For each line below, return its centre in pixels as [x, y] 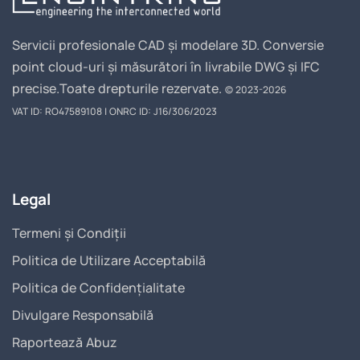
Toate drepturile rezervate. [142, 88]
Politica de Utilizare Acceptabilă [109, 260]
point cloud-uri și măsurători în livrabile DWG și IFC [166, 66]
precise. [36, 88]
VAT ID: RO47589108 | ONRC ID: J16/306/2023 [115, 111]
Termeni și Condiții [69, 233]
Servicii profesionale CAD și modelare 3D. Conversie [168, 45]
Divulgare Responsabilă [83, 315]
